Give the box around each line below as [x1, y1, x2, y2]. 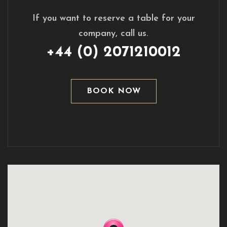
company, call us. [79, 29, 148, 39]
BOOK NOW [86, 87, 141, 96]
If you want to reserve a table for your [32, 14, 195, 24]
